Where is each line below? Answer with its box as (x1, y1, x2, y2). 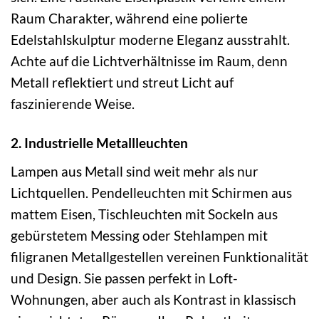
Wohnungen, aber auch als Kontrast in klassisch (11, 291, 296, 308)
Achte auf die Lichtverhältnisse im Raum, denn (11, 53, 288, 70)
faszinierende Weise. (11, 95, 135, 113)
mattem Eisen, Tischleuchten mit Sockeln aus (11, 205, 278, 222)
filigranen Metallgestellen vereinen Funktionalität (11, 248, 308, 265)
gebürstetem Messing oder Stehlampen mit (11, 226, 268, 244)
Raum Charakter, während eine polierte (11, 10, 248, 27)
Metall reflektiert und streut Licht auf (11, 74, 234, 91)
